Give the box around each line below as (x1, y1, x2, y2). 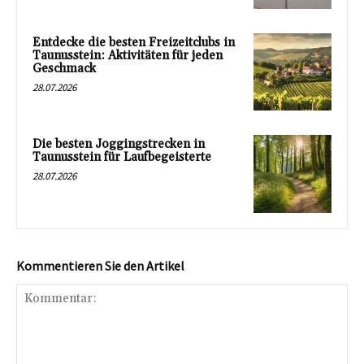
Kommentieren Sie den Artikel (16, 258, 184, 275)
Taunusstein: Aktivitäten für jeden (32, 47, 223, 63)
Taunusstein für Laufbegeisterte (32, 149, 211, 166)
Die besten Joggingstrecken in (32, 136, 205, 153)
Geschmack (32, 60, 96, 76)
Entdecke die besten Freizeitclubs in (32, 34, 235, 50)
